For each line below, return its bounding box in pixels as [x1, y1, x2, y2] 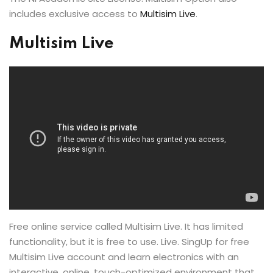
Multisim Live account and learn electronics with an [9, 250, 239, 264]
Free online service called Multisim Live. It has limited [9, 220, 243, 233]
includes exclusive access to [9, 7, 140, 21]
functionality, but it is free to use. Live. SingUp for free [9, 235, 249, 249]
